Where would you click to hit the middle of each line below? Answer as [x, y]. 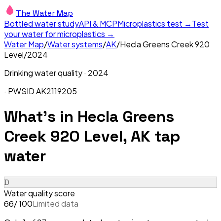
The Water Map [44, 13]
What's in [41, 117]
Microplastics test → [155, 23]
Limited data [55, 203]
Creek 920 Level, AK [77, 136]
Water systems [75, 44]
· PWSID [20, 91]
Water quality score [39, 193]
